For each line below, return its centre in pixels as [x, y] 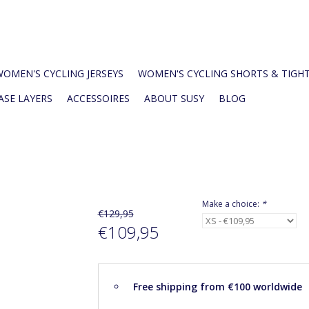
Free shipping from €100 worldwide [217, 287]
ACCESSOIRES [98, 98]
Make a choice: [231, 204]
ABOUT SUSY [174, 98]
